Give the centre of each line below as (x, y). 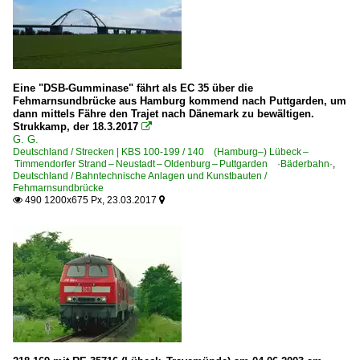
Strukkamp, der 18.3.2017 (76, 126)
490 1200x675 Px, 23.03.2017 (91, 200)
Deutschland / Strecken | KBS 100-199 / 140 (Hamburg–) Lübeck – (161, 151)
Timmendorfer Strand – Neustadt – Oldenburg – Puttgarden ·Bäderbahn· (173, 164)
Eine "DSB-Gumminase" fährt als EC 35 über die (133, 88)
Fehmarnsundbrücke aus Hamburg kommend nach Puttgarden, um (180, 100)
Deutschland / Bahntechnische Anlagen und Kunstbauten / (140, 176)
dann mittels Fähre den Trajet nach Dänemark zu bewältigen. (164, 113)
